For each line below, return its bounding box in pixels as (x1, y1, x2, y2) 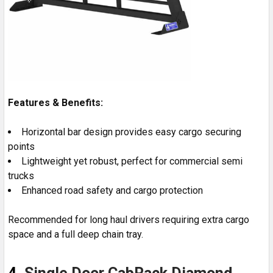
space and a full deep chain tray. (8, 228, 146, 240)
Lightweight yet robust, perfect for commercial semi (21, 155, 243, 167)
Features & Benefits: (8, 96, 103, 108)
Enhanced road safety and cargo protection (21, 184, 203, 196)
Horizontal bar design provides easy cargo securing (21, 126, 241, 138)
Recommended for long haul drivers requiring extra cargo (8, 213, 249, 225)
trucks (8, 169, 34, 182)
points (8, 140, 35, 152)
